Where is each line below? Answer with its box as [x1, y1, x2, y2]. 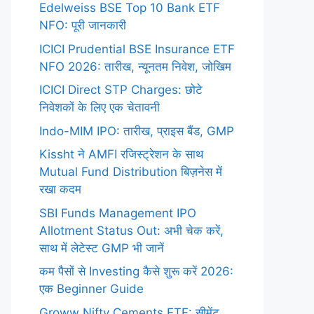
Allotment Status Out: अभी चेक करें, [39, 223, 224, 238]
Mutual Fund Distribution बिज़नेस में [39, 165, 222, 179]
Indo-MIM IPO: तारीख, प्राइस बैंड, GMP [39, 123, 234, 138]
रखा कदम [39, 182, 81, 196]
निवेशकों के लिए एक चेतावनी [39, 100, 160, 114]
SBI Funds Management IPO [39, 205, 196, 220]
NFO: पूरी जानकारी [39, 18, 126, 32]
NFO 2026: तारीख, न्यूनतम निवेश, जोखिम [39, 59, 231, 74]
